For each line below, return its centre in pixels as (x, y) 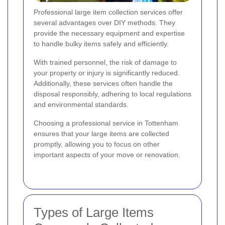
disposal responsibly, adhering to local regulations (113, 94)
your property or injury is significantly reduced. (107, 73)
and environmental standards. (81, 105)
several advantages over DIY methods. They (104, 23)
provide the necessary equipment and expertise (109, 33)
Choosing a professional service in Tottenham (106, 123)
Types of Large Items (94, 213)
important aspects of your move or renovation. (107, 155)
